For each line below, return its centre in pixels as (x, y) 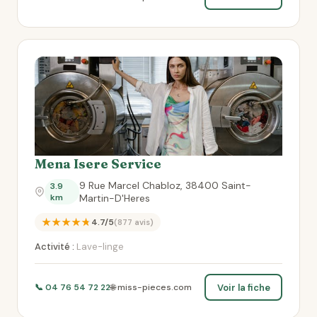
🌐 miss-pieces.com (151, 287)
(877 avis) (134, 222)
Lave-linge (99, 247)
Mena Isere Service (98, 164)
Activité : (54, 247)
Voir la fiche (243, 287)
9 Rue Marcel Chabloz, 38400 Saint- (165, 185)
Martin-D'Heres (114, 198)
